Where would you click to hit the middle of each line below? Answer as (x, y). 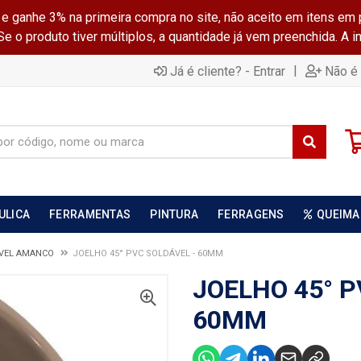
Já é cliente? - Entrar (228, 71)
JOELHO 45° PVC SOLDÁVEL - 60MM (148, 253)
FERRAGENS (251, 214)
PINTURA (174, 214)
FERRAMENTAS (90, 214)
